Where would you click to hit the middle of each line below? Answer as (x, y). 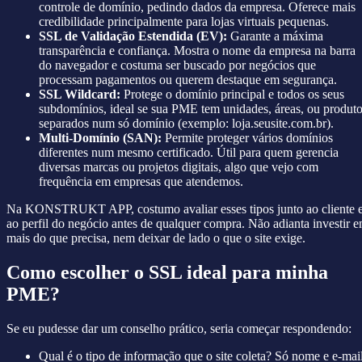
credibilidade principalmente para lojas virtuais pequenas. (184, 22)
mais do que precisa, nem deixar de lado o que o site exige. (156, 238)
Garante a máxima (275, 36)
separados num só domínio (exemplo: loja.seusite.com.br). (186, 124)
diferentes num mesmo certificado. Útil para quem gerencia (189, 153)
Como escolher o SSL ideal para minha (167, 273)
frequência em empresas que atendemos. (141, 182)
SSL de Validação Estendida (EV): (133, 36)
